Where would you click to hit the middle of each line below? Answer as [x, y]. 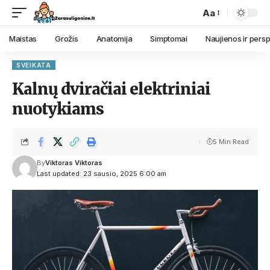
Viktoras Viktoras [74, 163]
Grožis [67, 38]
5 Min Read [231, 142]
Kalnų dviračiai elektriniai [111, 89]
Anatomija [114, 38]
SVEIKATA [34, 65]
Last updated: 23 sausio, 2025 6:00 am [101, 174]
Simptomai [169, 38]
